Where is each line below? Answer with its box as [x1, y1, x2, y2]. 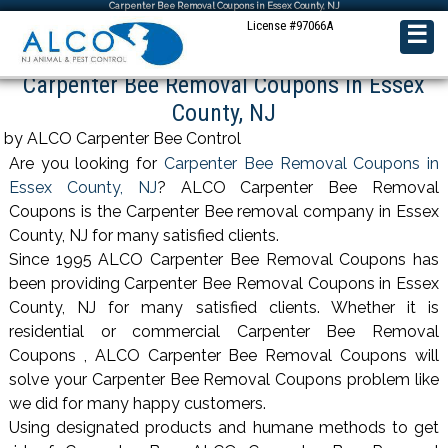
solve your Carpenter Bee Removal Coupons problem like [8, 370, 440, 390]
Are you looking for [8, 154, 164, 174]
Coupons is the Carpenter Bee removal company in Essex [8, 202, 440, 222]
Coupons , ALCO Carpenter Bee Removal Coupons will [8, 346, 440, 366]
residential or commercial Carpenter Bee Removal [8, 322, 440, 342]
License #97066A [247, 18, 334, 33]
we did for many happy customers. [8, 394, 266, 414]
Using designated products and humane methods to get [8, 418, 440, 438]
